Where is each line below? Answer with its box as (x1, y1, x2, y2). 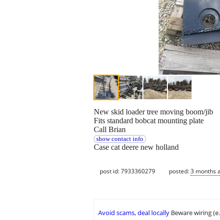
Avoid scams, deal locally (98, 208, 169, 218)
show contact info (96, 136, 143, 143)
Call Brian (94, 125, 126, 134)
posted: (169, 166, 191, 175)
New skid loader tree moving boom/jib (94, 108, 213, 116)
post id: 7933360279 (100, 166, 155, 175)
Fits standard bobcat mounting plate (94, 116, 204, 125)
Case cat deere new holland (94, 143, 179, 152)
